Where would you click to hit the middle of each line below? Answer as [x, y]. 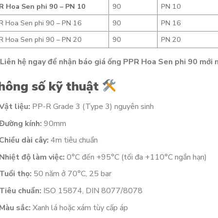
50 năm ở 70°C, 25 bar [72, 174]
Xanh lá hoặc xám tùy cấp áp [80, 208]
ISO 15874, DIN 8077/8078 [92, 191]
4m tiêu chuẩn [73, 140]
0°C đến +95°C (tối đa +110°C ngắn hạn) [136, 157]
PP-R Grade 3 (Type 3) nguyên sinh [92, 106]
